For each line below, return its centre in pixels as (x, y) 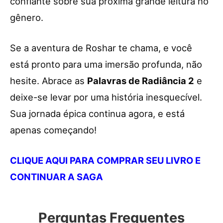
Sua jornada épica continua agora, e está (97, 113)
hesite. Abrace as (49, 80)
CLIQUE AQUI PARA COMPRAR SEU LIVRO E (105, 160)
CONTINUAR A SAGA (56, 176)
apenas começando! (53, 130)
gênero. (27, 17)
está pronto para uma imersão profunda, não (106, 64)
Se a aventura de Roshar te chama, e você (101, 48)
